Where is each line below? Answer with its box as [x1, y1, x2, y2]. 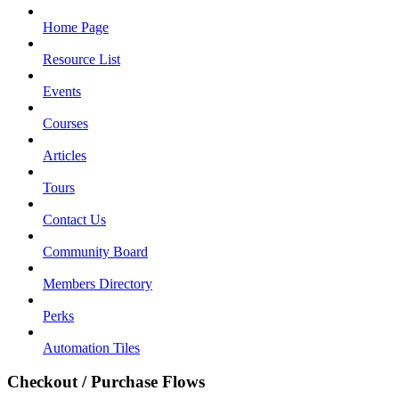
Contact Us [43, 211, 106, 227]
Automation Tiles [43, 339, 140, 355]
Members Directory [43, 275, 152, 291]
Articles [43, 147, 86, 163]
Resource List [43, 51, 120, 67]
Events [43, 83, 81, 99]
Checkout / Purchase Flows [7, 372, 205, 392]
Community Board [43, 243, 148, 259]
